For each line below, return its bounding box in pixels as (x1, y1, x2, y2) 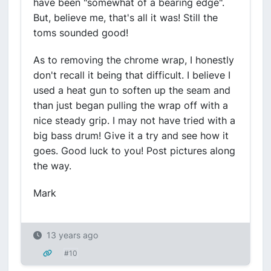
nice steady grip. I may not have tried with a (33, 114, 235, 126)
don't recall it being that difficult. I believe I (33, 69, 230, 81)
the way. (33, 160, 71, 172)
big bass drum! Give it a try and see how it (33, 129, 229, 142)
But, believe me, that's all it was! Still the (33, 11, 218, 24)
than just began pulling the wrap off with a (33, 99, 228, 111)
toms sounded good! (33, 27, 128, 39)
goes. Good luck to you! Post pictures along (33, 145, 235, 157)
